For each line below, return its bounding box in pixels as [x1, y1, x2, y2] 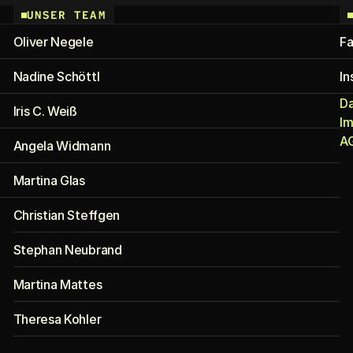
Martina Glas [13, 173, 85, 188]
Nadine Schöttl [13, 69, 100, 84]
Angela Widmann [13, 138, 111, 154]
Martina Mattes [13, 277, 102, 292]
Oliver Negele [13, 34, 94, 50]
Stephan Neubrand [13, 242, 122, 258]
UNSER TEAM [26, 8, 106, 22]
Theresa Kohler [13, 311, 102, 327]
